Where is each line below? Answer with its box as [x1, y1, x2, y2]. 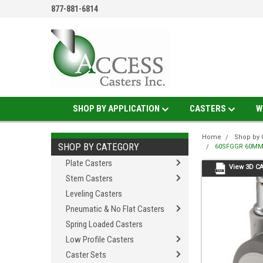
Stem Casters [66, 173, 113, 184]
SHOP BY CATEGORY [58, 141, 139, 153]
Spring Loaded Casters [66, 219, 143, 230]
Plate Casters [66, 158, 112, 168]
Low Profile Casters [66, 234, 134, 245]
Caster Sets [66, 249, 106, 260]
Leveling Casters [66, 188, 122, 199]
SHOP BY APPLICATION [72, 103, 161, 114]
